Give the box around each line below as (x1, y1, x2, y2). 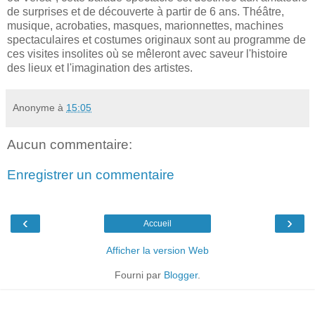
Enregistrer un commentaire (7, 167, 174, 183)
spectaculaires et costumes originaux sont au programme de (7, 33, 306, 46)
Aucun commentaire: (7, 136, 132, 152)
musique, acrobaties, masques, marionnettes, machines (7, 19, 283, 32)
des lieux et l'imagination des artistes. (7, 61, 193, 74)
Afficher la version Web (106, 244, 209, 256)
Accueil (143, 218, 172, 229)
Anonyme (13, 101, 55, 113)
